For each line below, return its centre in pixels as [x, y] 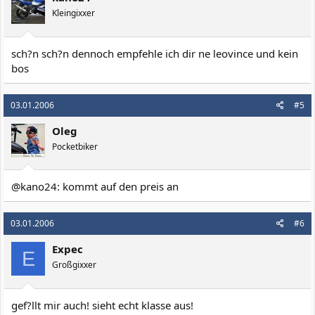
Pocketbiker [75, 146]
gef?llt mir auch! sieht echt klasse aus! [102, 305]
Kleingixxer [73, 13]
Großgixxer [74, 265]
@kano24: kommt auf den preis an [95, 186]
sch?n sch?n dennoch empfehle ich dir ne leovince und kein [155, 53]
